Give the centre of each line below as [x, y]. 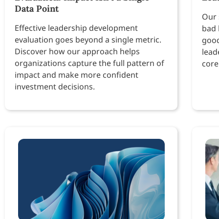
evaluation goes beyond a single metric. [88, 40]
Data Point [37, 9]
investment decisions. [55, 87]
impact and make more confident [77, 75]
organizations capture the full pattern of [89, 63]
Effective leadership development [76, 28]
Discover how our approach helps [77, 52]
